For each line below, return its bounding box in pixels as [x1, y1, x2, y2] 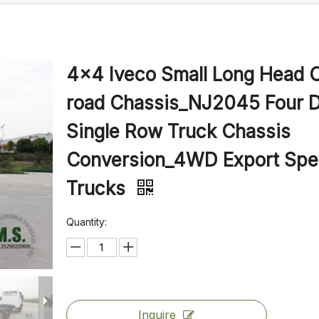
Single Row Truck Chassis [66, 120, 291, 142]
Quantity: [66, 216, 107, 228]
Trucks [66, 177, 130, 199]
